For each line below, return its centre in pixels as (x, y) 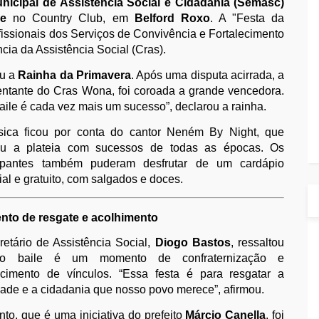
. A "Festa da (247, 18)
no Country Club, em (70, 18)
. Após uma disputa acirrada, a (208, 75)
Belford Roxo (172, 18)
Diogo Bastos (193, 242)
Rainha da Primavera (74, 75)
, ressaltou (258, 242)
